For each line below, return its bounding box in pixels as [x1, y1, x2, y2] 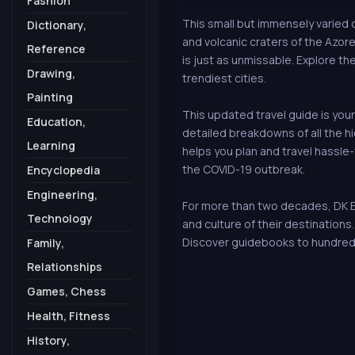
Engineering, [27, 187, 97, 202]
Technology [27, 211, 93, 226]
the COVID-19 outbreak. [182, 162, 305, 177]
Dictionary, [27, 17, 86, 32]
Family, [27, 235, 64, 250]
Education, [27, 114, 86, 129]
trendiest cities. [182, 71, 266, 86]
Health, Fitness [27, 308, 110, 323]
